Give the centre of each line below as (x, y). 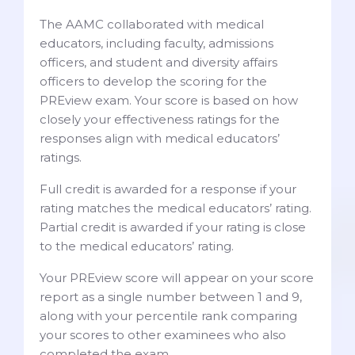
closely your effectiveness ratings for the (160, 119)
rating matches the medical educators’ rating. (176, 208)
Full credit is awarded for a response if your (168, 189)
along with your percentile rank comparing (168, 315)
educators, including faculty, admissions (157, 43)
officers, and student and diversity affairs (158, 62)
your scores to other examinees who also (163, 334)
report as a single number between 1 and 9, (171, 296)
